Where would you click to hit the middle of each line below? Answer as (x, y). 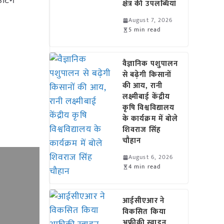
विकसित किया (144, 212)
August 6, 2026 (151, 157)
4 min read (145, 166)
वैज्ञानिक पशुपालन (150, 64)
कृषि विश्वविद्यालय (148, 108)
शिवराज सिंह (142, 130)
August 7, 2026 (151, 20)
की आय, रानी (142, 86)
